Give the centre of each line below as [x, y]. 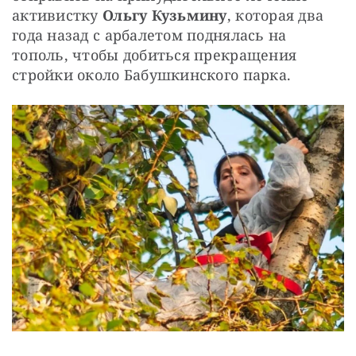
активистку [57, 15]
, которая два [275, 15]
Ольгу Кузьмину [164, 15]
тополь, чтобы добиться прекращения [155, 55]
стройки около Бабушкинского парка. [152, 75]
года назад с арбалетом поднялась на [149, 35]
